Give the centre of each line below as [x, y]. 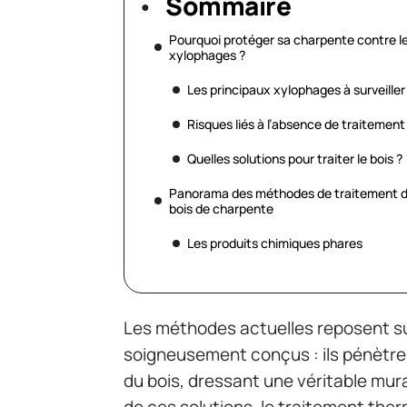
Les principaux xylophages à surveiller [296, 89]
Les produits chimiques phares [275, 243]
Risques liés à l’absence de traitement [296, 124]
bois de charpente [221, 208]
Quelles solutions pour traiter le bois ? [295, 159]
